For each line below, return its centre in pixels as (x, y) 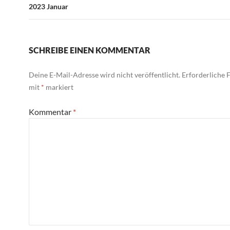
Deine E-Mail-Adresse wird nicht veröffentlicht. (104, 75)
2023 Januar (49, 6)
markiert (59, 87)
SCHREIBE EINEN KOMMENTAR (90, 50)
